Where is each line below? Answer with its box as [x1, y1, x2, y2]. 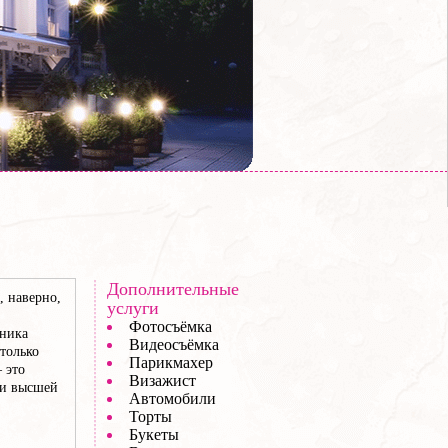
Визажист [129, 372, 196, 389]
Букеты [129, 426, 179, 443]
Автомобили [129, 390, 216, 407]
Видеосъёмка [129, 336, 219, 353]
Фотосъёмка [129, 318, 212, 335]
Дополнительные [107, 279, 239, 299]
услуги [107, 298, 159, 318]
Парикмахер [129, 354, 213, 371]
